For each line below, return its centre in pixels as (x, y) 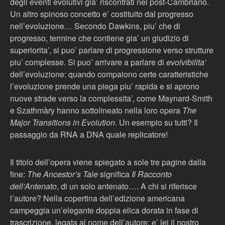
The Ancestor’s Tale (63, 174)
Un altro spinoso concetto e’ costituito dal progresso (102, 14)
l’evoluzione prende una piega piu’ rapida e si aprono (105, 86)
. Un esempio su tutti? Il (156, 122)
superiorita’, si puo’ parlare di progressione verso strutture (112, 50)
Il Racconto (152, 174)
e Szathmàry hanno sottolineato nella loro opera (96, 110)
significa (115, 174)
